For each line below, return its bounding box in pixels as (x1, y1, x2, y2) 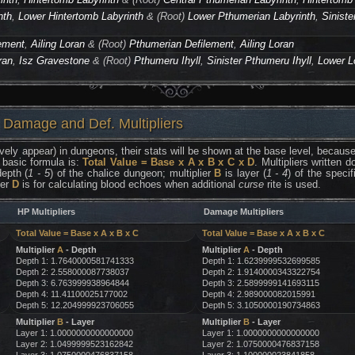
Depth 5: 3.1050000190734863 (201, 300, 320, 310)
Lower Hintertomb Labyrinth (18, 10, 144, 22)
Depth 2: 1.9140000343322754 (201, 267, 320, 277)
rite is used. (264, 178, 321, 190)
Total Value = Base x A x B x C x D (82, 156, 255, 168)
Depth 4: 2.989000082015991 (201, 289, 315, 299)
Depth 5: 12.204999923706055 (15, 300, 134, 310)
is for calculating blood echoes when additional (19, 178, 239, 190)
